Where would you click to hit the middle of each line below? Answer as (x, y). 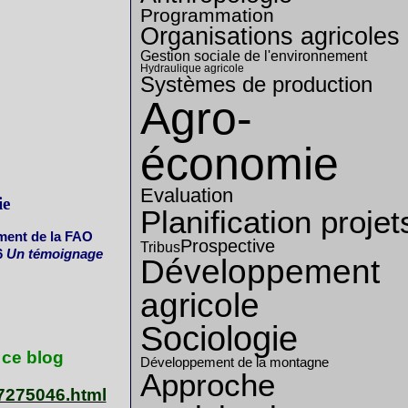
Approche (208, 385)
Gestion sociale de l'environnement (254, 56)
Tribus (160, 246)
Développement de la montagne (235, 362)
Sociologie (219, 339)
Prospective (228, 246)
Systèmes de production (256, 84)
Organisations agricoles (270, 36)
